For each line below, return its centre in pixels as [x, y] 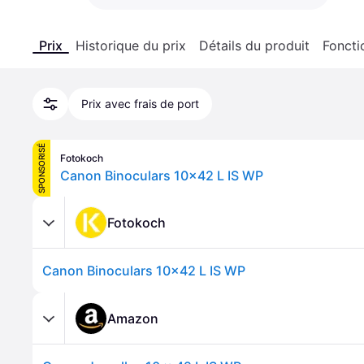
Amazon [133, 318]
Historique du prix [131, 45]
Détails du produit [254, 45]
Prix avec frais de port [140, 104]
